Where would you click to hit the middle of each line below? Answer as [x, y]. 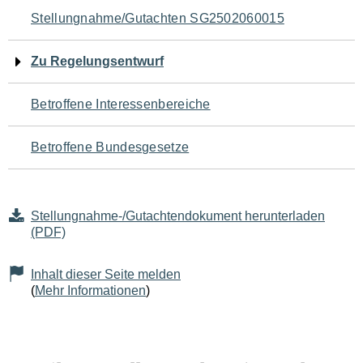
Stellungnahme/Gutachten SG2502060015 [158, 18]
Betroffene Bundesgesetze [110, 147]
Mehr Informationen [90, 290]
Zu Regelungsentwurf [97, 61]
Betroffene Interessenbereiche [121, 104]
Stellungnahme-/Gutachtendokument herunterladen [178, 216]
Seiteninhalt [73, 115]
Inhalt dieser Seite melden [106, 274]
